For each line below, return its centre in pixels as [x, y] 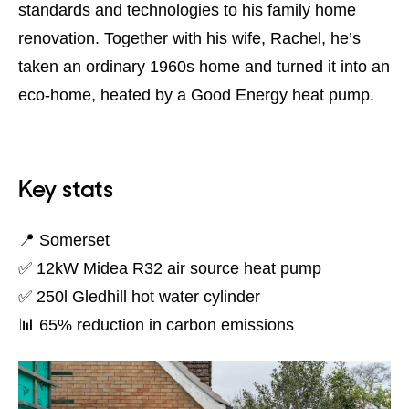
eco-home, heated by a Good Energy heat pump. [196, 94]
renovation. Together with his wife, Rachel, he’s [189, 37]
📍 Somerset [64, 239]
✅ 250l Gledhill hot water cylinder [139, 296]
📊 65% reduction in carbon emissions [156, 324]
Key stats [66, 188]
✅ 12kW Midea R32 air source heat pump [170, 267]
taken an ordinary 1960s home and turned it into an [204, 66]
